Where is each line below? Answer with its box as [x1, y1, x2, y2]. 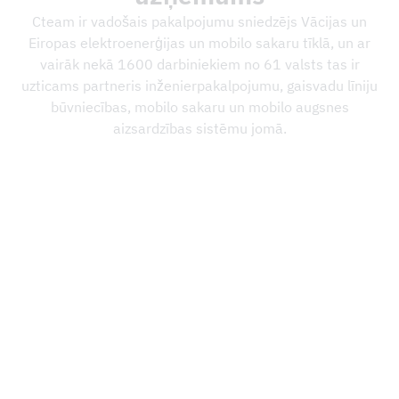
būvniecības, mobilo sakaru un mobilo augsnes [50, 98, 349, 117]
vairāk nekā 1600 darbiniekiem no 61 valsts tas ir [39, 55, 360, 74]
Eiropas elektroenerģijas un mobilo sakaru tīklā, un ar [28, 34, 370, 53]
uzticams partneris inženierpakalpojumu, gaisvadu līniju [21, 77, 378, 95]
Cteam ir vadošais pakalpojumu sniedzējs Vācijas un [32, 12, 367, 31]
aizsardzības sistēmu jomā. [112, 119, 287, 138]
